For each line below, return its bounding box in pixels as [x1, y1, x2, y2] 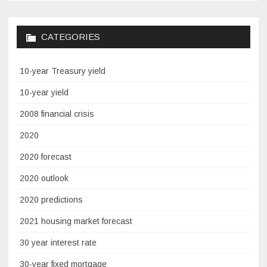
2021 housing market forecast [20, 216, 132, 226]
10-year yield [20, 88, 69, 98]
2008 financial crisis [20, 109, 94, 119]
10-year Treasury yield [20, 66, 105, 76]
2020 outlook [20, 173, 69, 184]
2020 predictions [20, 195, 83, 205]
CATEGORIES [41, 32, 100, 42]
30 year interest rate [20, 238, 97, 248]
